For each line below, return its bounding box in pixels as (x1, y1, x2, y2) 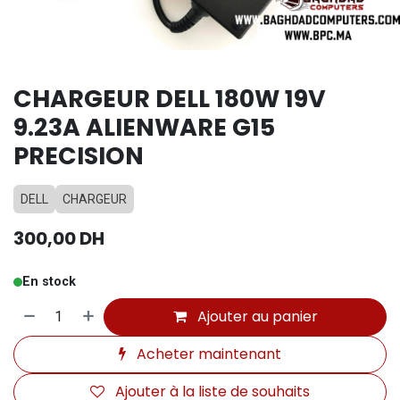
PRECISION (13, 139, 144, 172)
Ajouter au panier (193, 306, 318, 327)
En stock (22, 274, 76, 289)
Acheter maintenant (133, 344, 281, 364)
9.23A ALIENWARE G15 (13, 111, 275, 144)
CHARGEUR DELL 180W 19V (13, 82, 326, 115)
